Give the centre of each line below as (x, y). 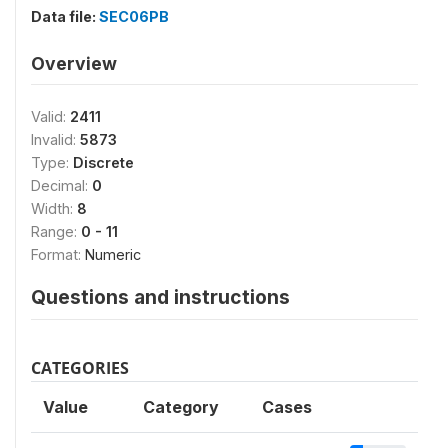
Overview (74, 63)
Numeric (113, 254)
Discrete (103, 162)
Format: (58, 254)
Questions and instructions (160, 297)
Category (181, 407)
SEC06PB (134, 16)
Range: (56, 231)
